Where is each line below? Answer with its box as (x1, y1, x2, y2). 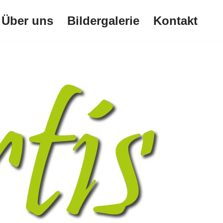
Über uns (1, 13, 53, 27)
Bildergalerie (67, 13, 139, 27)
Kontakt (153, 13, 198, 27)
